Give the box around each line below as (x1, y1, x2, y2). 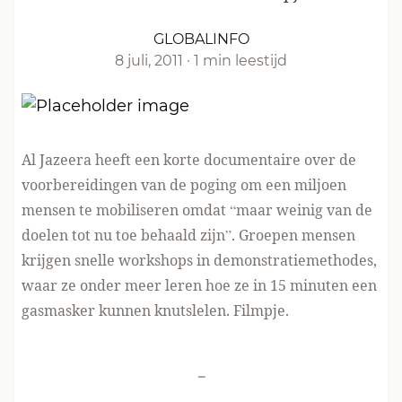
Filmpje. (233, 301, 289, 320)
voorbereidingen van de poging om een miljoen (22, 175, 346, 195)
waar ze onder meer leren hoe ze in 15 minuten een (22, 275, 377, 295)
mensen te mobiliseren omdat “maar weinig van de (22, 200, 372, 220)
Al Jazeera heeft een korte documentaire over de (22, 150, 356, 170)
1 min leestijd (194, 52, 287, 69)
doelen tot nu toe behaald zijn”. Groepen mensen (22, 225, 355, 245)
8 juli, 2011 (115, 52, 183, 69)
